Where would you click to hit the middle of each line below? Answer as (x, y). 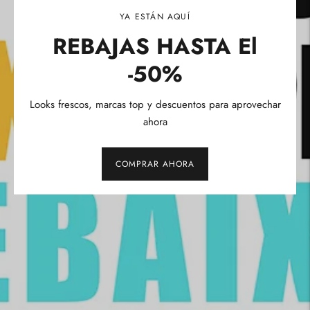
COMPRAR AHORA (155, 164)
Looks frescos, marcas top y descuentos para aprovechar (155, 105)
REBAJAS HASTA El (155, 47)
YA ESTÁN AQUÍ (155, 17)
